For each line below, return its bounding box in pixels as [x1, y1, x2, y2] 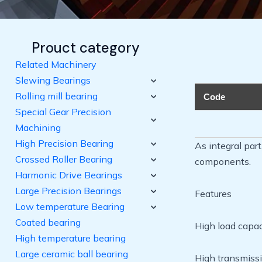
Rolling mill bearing [15, 90, 98, 102]
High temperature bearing [15, 232, 126, 244]
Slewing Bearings [15, 74, 91, 86]
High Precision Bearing [15, 137, 113, 149]
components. [194, 156, 251, 167]
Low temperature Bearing [15, 201, 125, 212]
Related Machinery [15, 58, 96, 70]
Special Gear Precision [15, 106, 111, 118]
